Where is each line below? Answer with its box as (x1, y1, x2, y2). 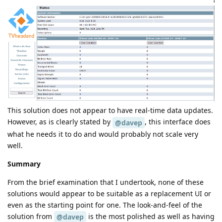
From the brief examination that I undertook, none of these (7, 177, 204, 187)
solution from (7, 211, 54, 221)
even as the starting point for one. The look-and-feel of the (7, 200, 202, 210)
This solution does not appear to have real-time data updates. (7, 105, 213, 115)
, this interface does (145, 116, 211, 126)
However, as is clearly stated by (7, 116, 112, 126)
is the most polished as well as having (86, 211, 215, 221)
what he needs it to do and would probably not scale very (7, 129, 198, 139)
